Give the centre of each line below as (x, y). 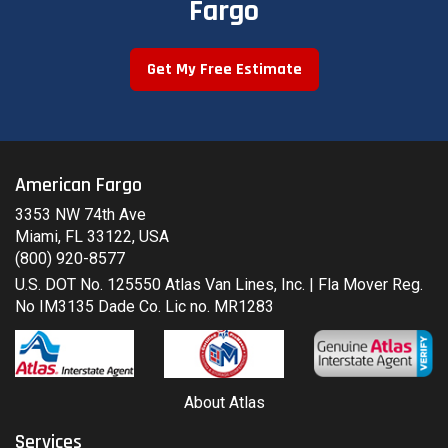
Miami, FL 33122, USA (92, 236)
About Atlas (224, 402)
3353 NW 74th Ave (80, 214)
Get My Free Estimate (224, 69)
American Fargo (78, 184)
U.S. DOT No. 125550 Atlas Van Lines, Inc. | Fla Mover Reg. (219, 284)
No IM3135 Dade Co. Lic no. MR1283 (144, 306)
